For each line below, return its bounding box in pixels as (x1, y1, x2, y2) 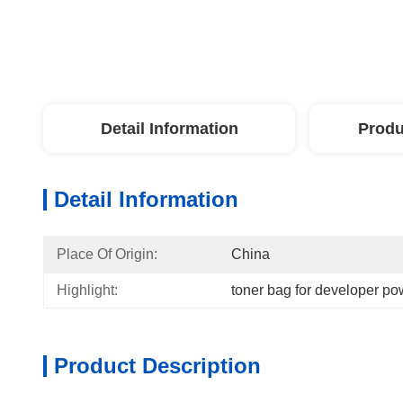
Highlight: (57, 282, 118, 298)
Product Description (54, 354, 261, 378)
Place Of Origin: (57, 246, 157, 262)
